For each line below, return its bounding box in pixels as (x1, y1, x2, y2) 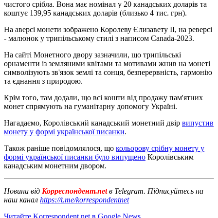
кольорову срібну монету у (116, 144, 204, 152)
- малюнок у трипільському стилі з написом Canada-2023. (4, 34, 194, 42)
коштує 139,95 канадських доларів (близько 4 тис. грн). (4, 8, 187, 17)
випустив (182, 118, 214, 127)
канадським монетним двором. (4, 161, 107, 170)
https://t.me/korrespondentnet (40, 195, 129, 204)
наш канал (4, 195, 40, 204)
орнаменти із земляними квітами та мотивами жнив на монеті (4, 59, 210, 68)
